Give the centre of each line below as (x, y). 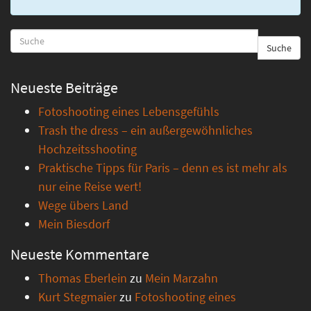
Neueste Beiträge (64, 87)
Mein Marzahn (182, 278)
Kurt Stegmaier (77, 297)
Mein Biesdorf (74, 224)
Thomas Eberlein (83, 278)
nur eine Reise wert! (90, 186)
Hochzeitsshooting (87, 149)
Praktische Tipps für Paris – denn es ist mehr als (163, 168)
